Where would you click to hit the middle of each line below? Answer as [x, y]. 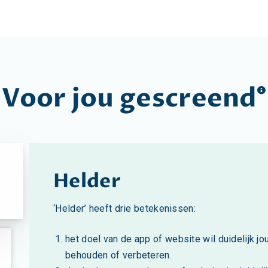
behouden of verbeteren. [120, 255]
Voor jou [61, 98]
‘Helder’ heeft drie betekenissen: [124, 208]
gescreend [188, 98]
